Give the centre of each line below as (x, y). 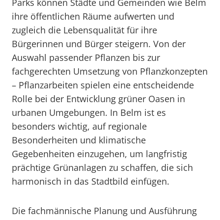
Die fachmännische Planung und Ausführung (104, 211)
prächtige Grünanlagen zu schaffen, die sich (102, 167)
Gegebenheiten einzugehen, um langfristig (99, 154)
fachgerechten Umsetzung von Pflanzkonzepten (110, 71)
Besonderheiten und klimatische (79, 140)
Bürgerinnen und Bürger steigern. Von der (99, 44)
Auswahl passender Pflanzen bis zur (86, 57)
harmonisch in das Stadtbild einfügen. (91, 181)
